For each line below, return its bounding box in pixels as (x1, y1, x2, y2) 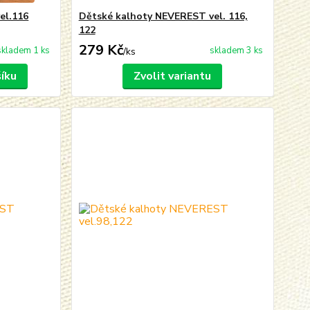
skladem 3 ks (209, 44, 263, 57)
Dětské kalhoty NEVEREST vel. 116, (78, 10, 248, 23)
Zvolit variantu (134, 69, 212, 84)
